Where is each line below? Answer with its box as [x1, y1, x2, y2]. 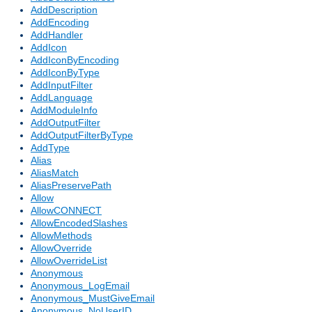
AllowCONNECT [31, 205, 102, 217]
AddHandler [31, 29, 83, 41]
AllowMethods [31, 230, 92, 242]
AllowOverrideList [31, 255, 107, 267]
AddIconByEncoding [31, 54, 119, 66]
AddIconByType [31, 67, 100, 79]
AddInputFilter [31, 79, 93, 91]
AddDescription [31, 4, 97, 16]
